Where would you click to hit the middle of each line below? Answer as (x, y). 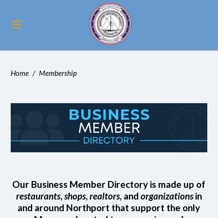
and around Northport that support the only (109, 207)
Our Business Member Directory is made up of (109, 184)
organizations (167, 196)
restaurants (38, 196)
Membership (58, 73)
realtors (104, 196)
